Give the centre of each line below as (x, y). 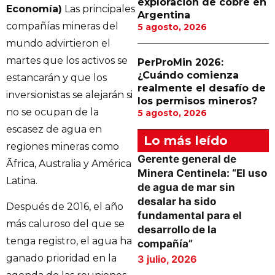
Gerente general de (187, 159)
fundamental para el (190, 215)
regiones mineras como (63, 146)
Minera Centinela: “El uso (202, 173)
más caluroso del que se (65, 224)
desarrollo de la (177, 230)
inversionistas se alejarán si (69, 95)
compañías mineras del (62, 26)
